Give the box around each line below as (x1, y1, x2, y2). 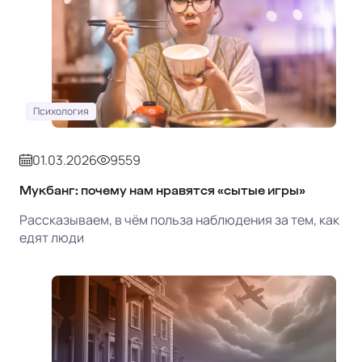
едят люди (19, 228, 84, 246)
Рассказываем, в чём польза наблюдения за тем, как (19, 210, 339, 229)
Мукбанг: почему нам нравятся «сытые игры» (19, 183, 305, 196)
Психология (33, 103, 89, 118)
